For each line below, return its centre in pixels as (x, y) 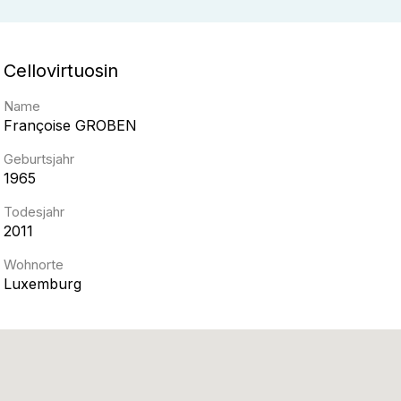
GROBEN (106, 125)
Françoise (37, 125)
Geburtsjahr (39, 159)
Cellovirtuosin (61, 71)
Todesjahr (34, 212)
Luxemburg (43, 284)
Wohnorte (34, 264)
